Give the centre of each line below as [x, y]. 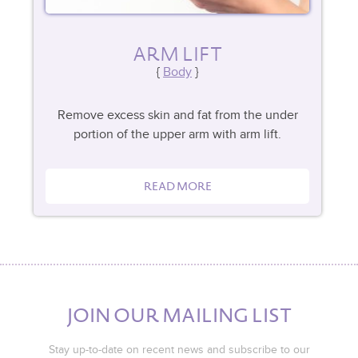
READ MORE [177, 187]
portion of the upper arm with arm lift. [177, 135]
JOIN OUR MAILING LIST [179, 315]
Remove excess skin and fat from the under [177, 116]
